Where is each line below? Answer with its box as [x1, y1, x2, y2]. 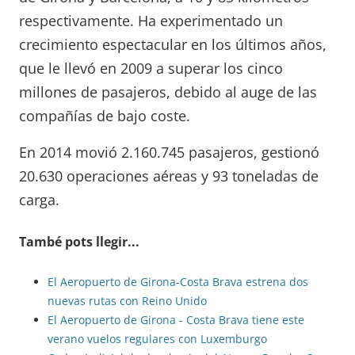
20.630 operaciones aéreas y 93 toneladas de [19, 166, 319, 185]
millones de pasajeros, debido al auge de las [19, 82, 317, 101]
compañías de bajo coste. [19, 105, 190, 125]
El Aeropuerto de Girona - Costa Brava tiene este [48, 311, 304, 327]
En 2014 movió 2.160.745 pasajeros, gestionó [19, 142, 319, 162]
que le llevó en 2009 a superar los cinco [19, 58, 283, 78]
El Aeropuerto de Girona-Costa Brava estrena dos [48, 273, 308, 289]
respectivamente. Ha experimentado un [19, 10, 283, 30]
